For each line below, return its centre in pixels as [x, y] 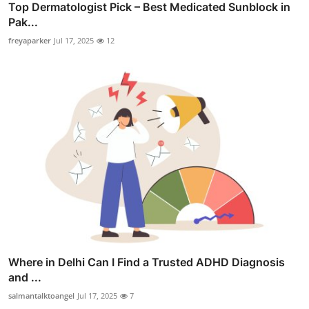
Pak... [23, 22]
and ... [25, 278]
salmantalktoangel [41, 296]
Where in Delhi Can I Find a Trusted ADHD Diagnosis [147, 262]
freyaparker [30, 40]
